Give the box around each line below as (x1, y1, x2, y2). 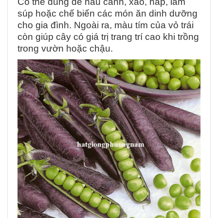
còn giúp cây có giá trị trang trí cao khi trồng (18, 32, 199, 42)
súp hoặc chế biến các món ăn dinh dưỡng (18, 8, 198, 19)
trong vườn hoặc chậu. (18, 43, 113, 54)
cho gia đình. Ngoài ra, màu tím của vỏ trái (18, 20, 194, 31)
